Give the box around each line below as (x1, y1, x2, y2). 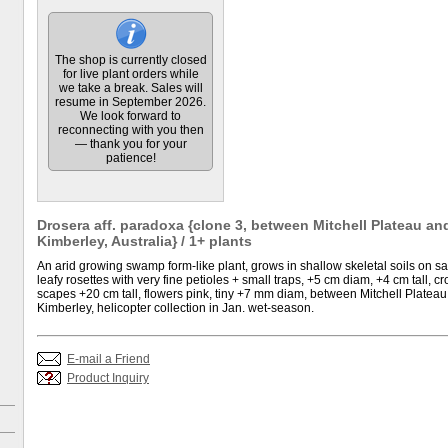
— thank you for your (74, 137, 187, 151)
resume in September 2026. (55, 95, 206, 109)
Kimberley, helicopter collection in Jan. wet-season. (37, 301, 314, 315)
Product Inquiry (67, 371, 149, 385)
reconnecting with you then (57, 123, 204, 137)
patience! (105, 151, 156, 165)
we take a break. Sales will (58, 81, 203, 95)
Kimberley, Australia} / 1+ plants (37, 233, 252, 249)
